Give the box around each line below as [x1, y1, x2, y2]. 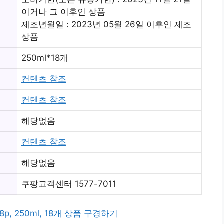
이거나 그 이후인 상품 [21, 6, 105, 17]
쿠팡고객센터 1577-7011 [21, 178, 116, 189]
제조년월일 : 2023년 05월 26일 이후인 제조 [21, 19, 191, 29]
